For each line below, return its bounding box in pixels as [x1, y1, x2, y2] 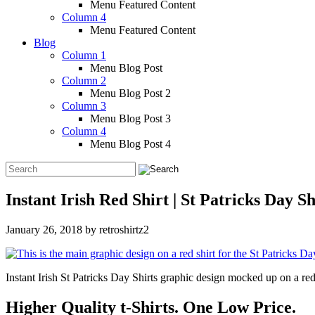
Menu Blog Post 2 [90, 87, 171, 99]
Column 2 [62, 75, 106, 86]
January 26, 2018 [6, 223, 82, 236]
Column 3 [62, 100, 106, 112]
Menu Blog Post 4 [90, 138, 171, 150]
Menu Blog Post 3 [90, 112, 171, 124]
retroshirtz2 [99, 223, 149, 236]
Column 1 [62, 49, 106, 61]
